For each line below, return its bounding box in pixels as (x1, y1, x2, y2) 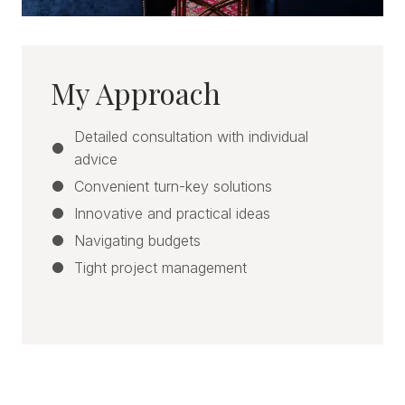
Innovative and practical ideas (74, 203, 270, 222)
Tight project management (74, 258, 247, 277)
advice (74, 149, 118, 168)
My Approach (51, 72, 221, 112)
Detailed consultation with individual (74, 127, 308, 146)
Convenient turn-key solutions (74, 176, 272, 195)
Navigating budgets (74, 231, 201, 250)
